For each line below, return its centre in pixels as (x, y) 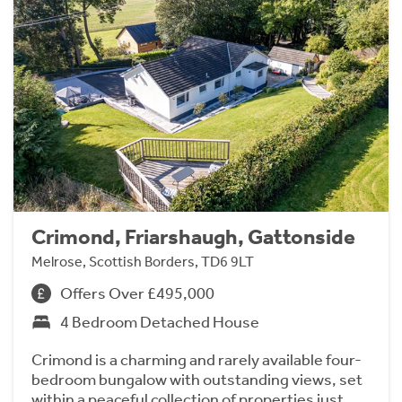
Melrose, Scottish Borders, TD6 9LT (143, 261)
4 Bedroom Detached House (160, 322)
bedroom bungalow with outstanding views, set (197, 379)
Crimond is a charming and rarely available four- (197, 359)
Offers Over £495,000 (137, 293)
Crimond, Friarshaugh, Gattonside (193, 236)
